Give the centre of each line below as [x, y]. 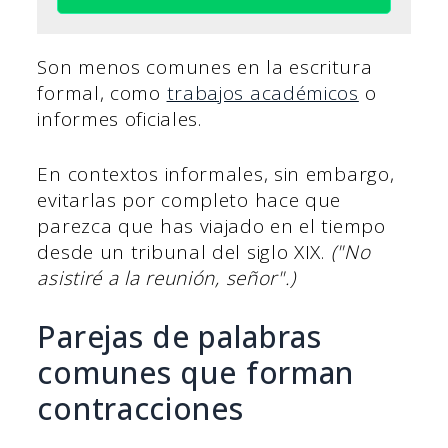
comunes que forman [196, 373]
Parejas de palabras [179, 337]
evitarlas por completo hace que [189, 199]
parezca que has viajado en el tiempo [211, 225]
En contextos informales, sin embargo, [216, 173]
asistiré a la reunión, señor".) [167, 277]
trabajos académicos [262, 93]
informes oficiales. [119, 119]
